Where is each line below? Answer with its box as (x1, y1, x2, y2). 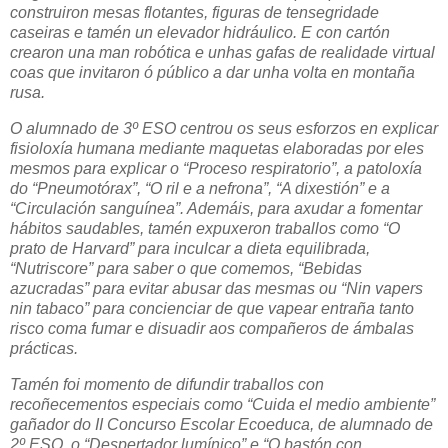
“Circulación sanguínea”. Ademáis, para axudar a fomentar (10, 199, 422, 217)
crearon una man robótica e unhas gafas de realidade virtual (10, 44, 435, 62)
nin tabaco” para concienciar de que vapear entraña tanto (10, 299, 414, 317)
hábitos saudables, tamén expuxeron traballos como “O (10, 219, 400, 237)
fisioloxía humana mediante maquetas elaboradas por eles (10, 139, 424, 157)
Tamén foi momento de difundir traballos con (10, 375, 324, 393)
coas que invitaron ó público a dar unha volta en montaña (10, 64, 415, 82)
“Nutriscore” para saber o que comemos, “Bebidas (10, 259, 362, 277)
